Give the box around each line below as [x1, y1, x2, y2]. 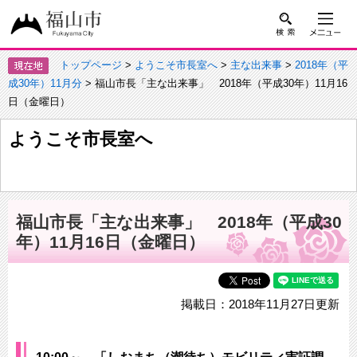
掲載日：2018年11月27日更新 [169, 297, 339, 312]
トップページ [60, 59, 122, 71]
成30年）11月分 [8, 77, 82, 89]
